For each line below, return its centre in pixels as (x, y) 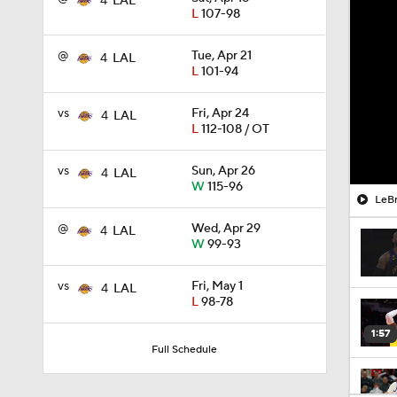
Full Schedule (185, 350)
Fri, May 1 (217, 286)
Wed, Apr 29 (226, 229)
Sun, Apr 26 (223, 171)
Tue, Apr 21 (222, 56)
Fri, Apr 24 (220, 113)
